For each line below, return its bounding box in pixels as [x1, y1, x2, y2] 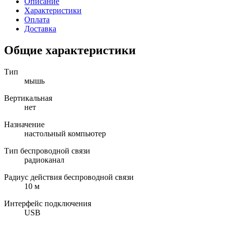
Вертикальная [4, 93, 52, 102]
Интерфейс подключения [4, 199, 91, 208]
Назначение [4, 120, 45, 129]
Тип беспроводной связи [4, 146, 90, 155]
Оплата [24, 15, 50, 24]
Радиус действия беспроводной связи [4, 172, 134, 181]
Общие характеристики [4, 43, 136, 57]
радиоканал [24, 155, 64, 164]
